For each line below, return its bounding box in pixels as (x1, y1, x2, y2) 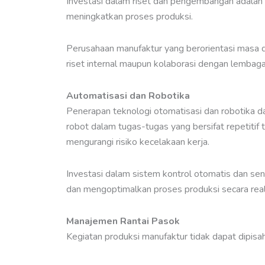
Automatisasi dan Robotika (66, 89, 190, 103)
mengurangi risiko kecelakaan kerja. (66, 135, 212, 149)
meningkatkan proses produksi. (66, 10, 195, 24)
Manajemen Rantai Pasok (66, 215, 180, 228)
